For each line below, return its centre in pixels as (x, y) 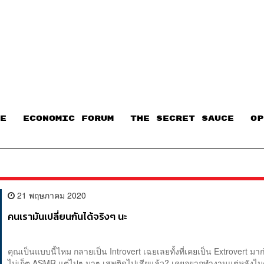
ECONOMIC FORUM (68, 118)
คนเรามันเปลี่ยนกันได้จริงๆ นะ (68, 217)
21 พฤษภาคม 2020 (51, 195)
